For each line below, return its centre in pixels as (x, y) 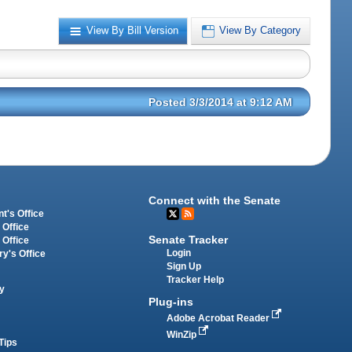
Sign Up (184, 267)
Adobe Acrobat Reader (220, 319)
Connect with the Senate (215, 200)
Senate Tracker (189, 240)
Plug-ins (171, 302)
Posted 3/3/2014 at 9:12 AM (221, 102)
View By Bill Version (133, 31)
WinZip (183, 335)
